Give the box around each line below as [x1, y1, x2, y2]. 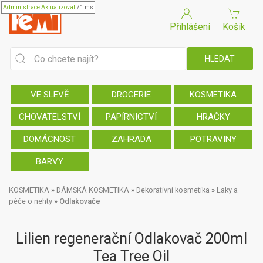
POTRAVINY [190, 134, 237, 144]
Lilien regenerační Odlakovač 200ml [16, 230, 247, 247]
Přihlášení [170, 21, 210, 32]
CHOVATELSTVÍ [19, 112, 81, 122]
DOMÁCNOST [23, 134, 76, 144]
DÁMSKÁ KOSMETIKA [56, 186, 129, 194]
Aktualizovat [41, 4, 75, 11]
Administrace [3, 4, 40, 11]
